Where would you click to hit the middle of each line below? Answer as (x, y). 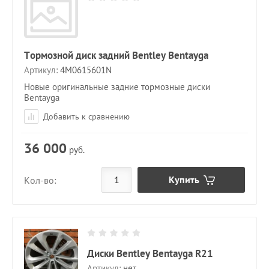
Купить (184, 180)
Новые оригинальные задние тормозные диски (117, 87)
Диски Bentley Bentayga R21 (150, 254)
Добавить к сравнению (85, 117)
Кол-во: (40, 180)
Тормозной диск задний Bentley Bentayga (116, 56)
